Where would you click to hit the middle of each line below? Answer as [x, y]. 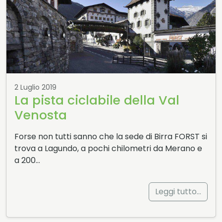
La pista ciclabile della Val [97, 100]
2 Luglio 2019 [35, 87]
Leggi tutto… [178, 191]
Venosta [41, 115]
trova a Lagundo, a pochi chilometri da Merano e [108, 148]
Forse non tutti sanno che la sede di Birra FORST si [111, 136]
